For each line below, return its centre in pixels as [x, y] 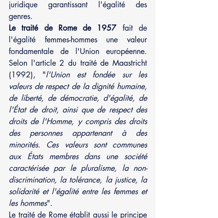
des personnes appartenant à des [78, 133]
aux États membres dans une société [78, 156]
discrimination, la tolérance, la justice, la [78, 180]
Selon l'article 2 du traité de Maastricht [78, 63]
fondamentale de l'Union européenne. [78, 51]
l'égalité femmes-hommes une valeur [78, 39]
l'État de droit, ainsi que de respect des [78, 109]
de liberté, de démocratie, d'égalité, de [78, 98]
